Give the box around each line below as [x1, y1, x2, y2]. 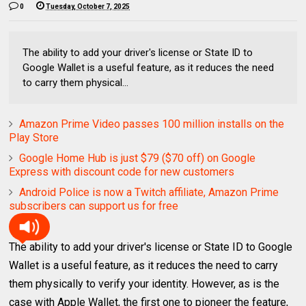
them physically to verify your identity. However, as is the [9, 277, 280, 290]
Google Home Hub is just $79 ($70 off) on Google [19, 152, 256, 165]
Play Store [9, 131, 59, 144]
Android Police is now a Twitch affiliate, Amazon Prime [19, 186, 279, 199]
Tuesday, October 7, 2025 [46, 3, 130, 10]
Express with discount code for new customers [9, 165, 235, 178]
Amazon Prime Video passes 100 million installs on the [19, 117, 285, 130]
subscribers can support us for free [9, 199, 179, 212]
